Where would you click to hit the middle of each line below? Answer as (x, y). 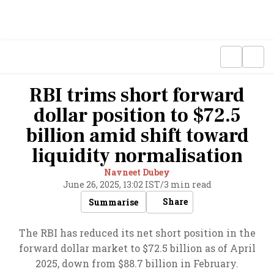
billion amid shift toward (137, 136)
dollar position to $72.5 (137, 116)
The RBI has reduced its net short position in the (137, 233)
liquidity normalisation (137, 156)
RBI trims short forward (137, 95)
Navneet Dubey (137, 172)
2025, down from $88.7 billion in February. (137, 263)
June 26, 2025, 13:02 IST (111, 184)
